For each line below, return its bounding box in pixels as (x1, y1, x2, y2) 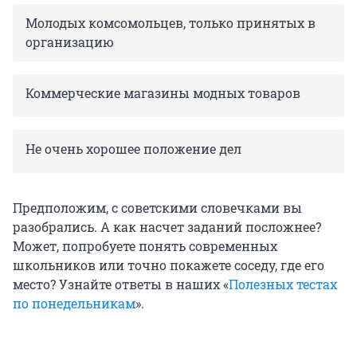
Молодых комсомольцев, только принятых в (25, 14, 316, 31)
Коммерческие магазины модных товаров (25, 84, 300, 101)
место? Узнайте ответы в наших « (13, 275, 229, 292)
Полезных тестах (229, 275, 337, 292)
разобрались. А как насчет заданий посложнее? (13, 218, 321, 235)
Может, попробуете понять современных (13, 237, 277, 254)
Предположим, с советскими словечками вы (13, 198, 302, 216)
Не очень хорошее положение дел (25, 139, 241, 157)
